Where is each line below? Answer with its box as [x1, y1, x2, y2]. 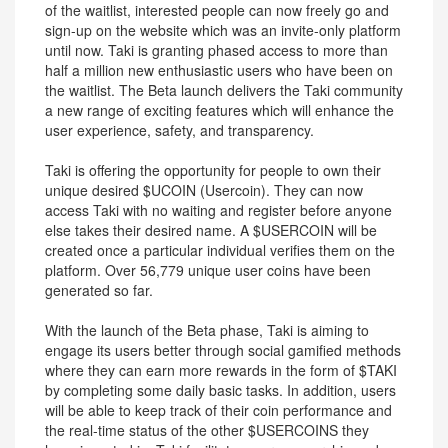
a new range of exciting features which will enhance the [45, 100, 394, 120]
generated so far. [45, 280, 153, 300]
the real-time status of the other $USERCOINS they [45, 420, 369, 440]
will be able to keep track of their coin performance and [45, 400, 392, 420]
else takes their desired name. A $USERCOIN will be [45, 220, 377, 240]
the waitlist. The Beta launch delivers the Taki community [45, 80, 403, 100]
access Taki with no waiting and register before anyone [45, 200, 392, 220]
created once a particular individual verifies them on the [45, 240, 395, 260]
